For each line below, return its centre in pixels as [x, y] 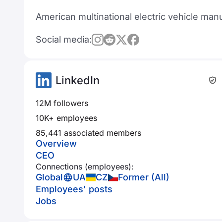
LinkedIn [78, 80]
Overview [56, 143]
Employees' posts [74, 189]
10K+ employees [66, 118]
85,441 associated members [88, 133]
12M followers [62, 103]
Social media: [64, 39]
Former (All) [144, 177]
